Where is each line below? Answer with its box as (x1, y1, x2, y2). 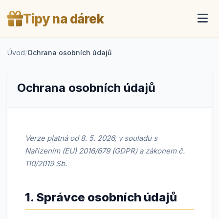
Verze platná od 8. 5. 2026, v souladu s (25, 133, 157, 143)
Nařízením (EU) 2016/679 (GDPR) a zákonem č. (25, 146, 185, 155)
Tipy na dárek (22, 11, 104, 26)
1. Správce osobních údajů (25, 190, 177, 204)
